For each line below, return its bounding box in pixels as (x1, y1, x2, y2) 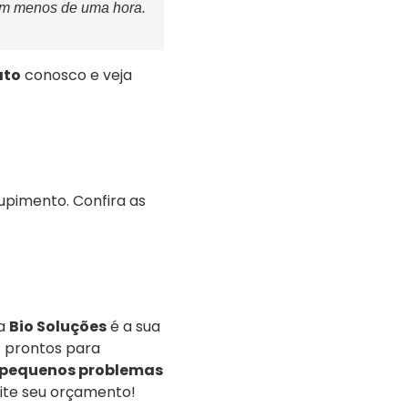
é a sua (106, 315, 160, 337)
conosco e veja (20, 64, 132, 86)
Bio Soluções (8, 315, 107, 337)
